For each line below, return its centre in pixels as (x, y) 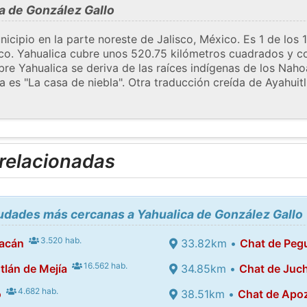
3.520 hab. (60, 240)
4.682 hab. (37, 291)
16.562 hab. (105, 265)
